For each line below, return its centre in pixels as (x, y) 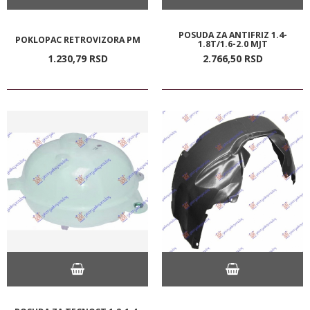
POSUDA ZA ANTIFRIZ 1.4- (232, 35)
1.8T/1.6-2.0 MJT (232, 44)
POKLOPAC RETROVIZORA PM (77, 39)
